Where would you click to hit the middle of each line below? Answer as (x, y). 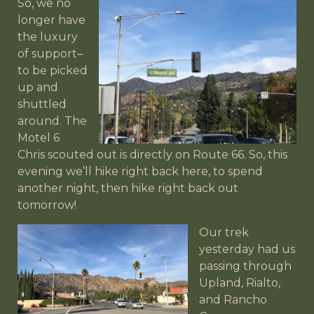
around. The (52, 121)
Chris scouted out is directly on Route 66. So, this (152, 155)
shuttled (42, 104)
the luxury (48, 37)
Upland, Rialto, (240, 282)
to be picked (53, 71)
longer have (52, 20)
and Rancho (233, 299)
